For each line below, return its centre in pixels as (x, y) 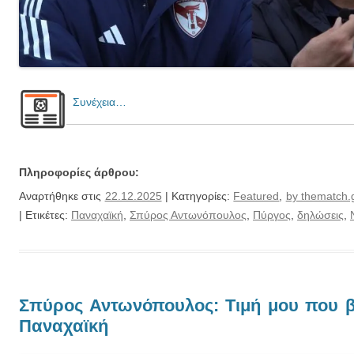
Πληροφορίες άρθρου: (79, 172)
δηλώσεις (320, 215)
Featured (256, 196)
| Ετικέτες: (45, 215)
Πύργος (272, 215)
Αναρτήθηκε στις (62, 196)
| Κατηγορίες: (198, 196)
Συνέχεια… (96, 102)
